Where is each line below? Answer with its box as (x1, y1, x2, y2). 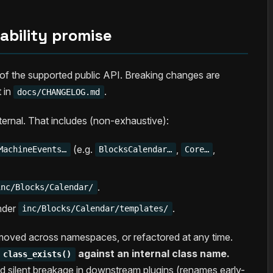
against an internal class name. (75, 247, 230, 260)
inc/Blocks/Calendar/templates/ (22, 204, 169, 214)
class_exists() (3, 249, 72, 260)
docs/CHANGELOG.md (17, 87, 101, 97)
